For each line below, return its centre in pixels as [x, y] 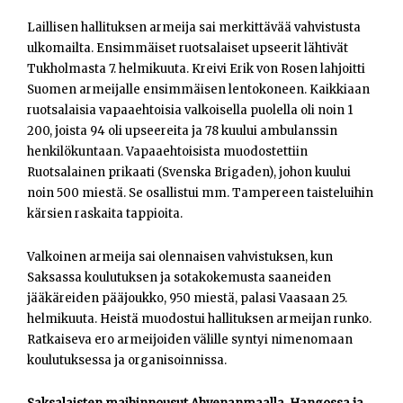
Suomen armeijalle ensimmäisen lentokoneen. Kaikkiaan [198, 90]
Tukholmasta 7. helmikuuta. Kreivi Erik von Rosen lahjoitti [196, 69]
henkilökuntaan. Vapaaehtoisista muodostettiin [167, 152]
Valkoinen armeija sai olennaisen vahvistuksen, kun [180, 257]
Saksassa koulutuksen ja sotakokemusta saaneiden [179, 278]
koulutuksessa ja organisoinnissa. [127, 361]
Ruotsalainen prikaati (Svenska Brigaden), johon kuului [189, 173]
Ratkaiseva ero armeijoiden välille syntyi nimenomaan [190, 340]
